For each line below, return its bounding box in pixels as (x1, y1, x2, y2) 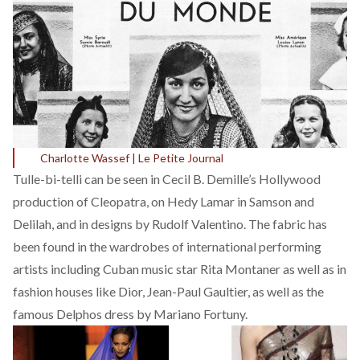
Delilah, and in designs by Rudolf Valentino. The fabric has (13, 215, 327, 231)
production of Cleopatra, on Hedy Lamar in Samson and (13, 193, 314, 209)
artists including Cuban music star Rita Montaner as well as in (13, 260, 346, 276)
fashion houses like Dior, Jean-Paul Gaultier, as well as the (13, 283, 324, 299)
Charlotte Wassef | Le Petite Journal (40, 150, 223, 165)
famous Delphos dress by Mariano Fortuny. (13, 305, 247, 321)
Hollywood (259, 170, 321, 186)
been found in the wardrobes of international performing (13, 238, 321, 254)
